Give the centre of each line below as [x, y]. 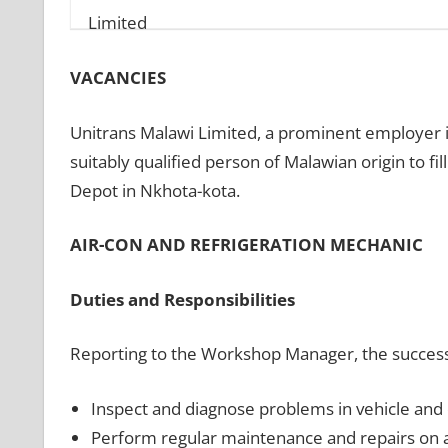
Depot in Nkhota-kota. [154, 190]
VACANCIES [117, 78]
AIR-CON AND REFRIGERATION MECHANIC [246, 245]
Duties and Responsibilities [182, 299]
